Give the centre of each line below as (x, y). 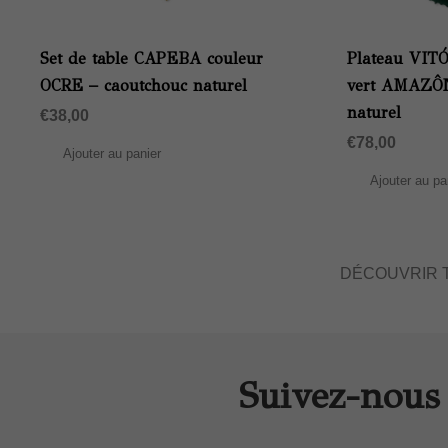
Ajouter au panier (112, 154)
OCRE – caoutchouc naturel (143, 85)
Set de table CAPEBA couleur (151, 58)
